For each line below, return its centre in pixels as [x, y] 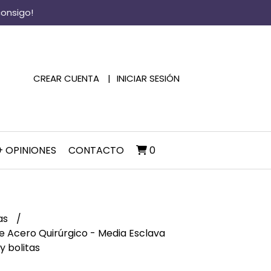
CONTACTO [96, 150]
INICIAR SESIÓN [148, 78]
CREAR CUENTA [66, 78]
